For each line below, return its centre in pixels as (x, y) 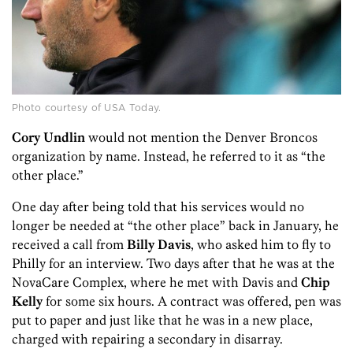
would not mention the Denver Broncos (201, 137)
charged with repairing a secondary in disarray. (147, 338)
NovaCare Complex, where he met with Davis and (155, 282)
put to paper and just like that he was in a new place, (162, 320)
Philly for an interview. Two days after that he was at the (173, 263)
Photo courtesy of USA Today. (87, 107)
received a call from (69, 244)
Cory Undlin (48, 137)
